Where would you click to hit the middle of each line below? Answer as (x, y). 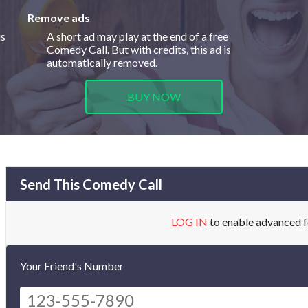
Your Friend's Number (72, 266)
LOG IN (189, 222)
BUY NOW (154, 97)
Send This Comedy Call (91, 185)
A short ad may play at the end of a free (138, 36)
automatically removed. (102, 63)
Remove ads (59, 18)
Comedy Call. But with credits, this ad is (139, 49)
